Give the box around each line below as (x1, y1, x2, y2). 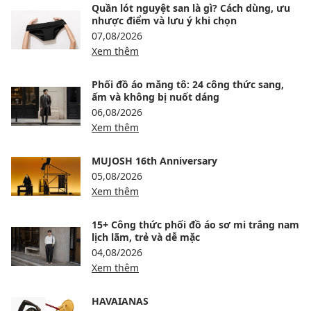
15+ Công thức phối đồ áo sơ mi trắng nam (92, 218, 299, 232)
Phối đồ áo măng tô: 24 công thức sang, (92, 78, 284, 92)
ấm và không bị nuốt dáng (92, 90, 219, 104)
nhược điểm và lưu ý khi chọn (92, 14, 237, 28)
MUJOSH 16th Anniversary (92, 154, 217, 168)
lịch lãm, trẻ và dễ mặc (92, 230, 200, 244)
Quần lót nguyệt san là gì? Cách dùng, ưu (92, 1, 290, 15)
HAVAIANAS (92, 294, 149, 308)
